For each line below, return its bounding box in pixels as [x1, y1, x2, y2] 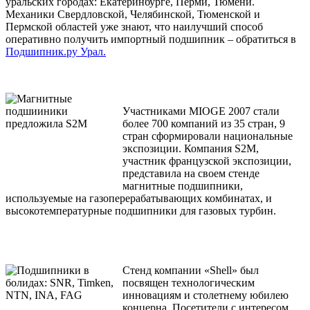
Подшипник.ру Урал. [6, 46, 106, 58]
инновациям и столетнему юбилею [122, 289, 289, 302]
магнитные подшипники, [122, 180, 243, 192]
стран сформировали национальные [122, 130, 293, 143]
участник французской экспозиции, [122, 155, 291, 167]
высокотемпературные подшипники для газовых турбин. [6, 205, 276, 217]
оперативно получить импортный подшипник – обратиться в [6, 33, 296, 46]
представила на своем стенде [122, 167, 259, 180]
